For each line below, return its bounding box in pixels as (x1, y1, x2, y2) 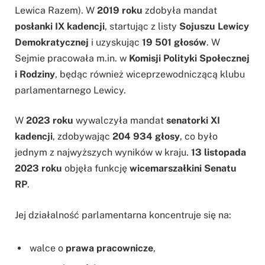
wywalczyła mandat (73, 115, 166, 127)
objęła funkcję (62, 163, 130, 174)
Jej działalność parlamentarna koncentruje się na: (15, 209, 231, 221)
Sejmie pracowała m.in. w (15, 52, 129, 64)
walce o (30, 242, 66, 254)
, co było (180, 131, 218, 143)
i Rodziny (15, 68, 55, 80)
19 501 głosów (142, 36, 206, 48)
